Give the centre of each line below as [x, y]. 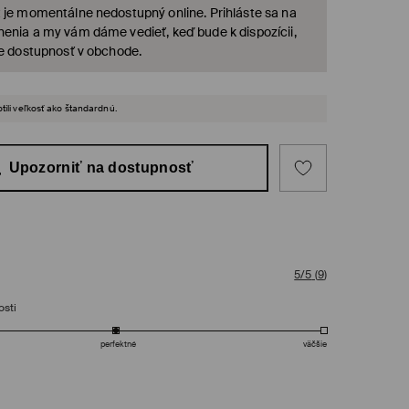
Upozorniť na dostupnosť [101, 167]
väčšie [315, 344]
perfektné [118, 344]
